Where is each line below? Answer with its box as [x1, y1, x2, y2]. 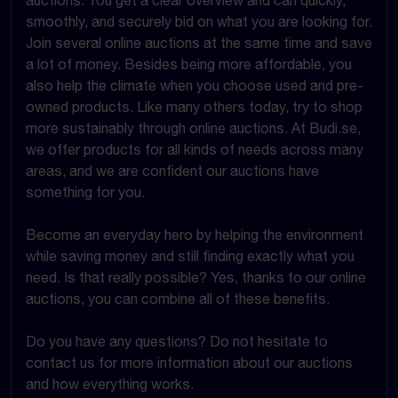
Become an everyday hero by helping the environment [26, 226, 363, 243]
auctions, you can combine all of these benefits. [26, 290, 330, 306]
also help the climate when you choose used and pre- [26, 76, 363, 93]
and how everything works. [26, 375, 194, 392]
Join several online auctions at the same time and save [26, 34, 372, 51]
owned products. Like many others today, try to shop [26, 98, 362, 115]
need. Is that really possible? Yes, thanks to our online [26, 268, 366, 285]
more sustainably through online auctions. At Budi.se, [26, 119, 361, 136]
